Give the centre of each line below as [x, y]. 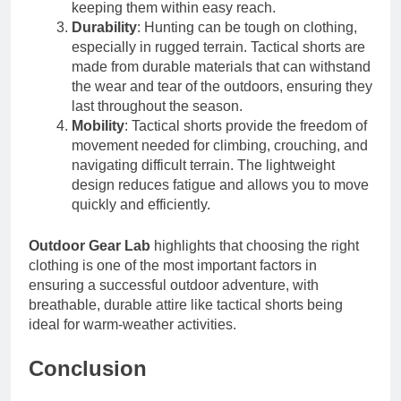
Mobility [98, 125]
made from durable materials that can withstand [221, 66]
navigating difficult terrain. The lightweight [203, 165]
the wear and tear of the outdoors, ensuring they [222, 86]
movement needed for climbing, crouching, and [220, 145]
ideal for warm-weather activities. [132, 324]
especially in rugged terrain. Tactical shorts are [218, 47]
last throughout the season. [157, 106]
